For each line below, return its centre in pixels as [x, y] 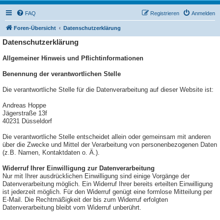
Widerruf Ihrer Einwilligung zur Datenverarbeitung [79, 168]
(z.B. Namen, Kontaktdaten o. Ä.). [51, 153]
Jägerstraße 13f [25, 113]
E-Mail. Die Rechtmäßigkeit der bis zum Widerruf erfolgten [85, 200]
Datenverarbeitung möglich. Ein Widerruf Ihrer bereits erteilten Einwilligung [108, 184]
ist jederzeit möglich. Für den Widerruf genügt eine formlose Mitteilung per [107, 192]
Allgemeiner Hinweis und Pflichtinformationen [73, 58]
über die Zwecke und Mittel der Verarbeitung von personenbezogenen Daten [110, 145]
